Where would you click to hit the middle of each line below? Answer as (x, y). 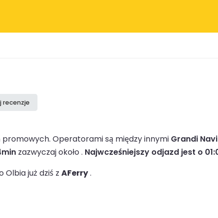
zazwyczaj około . (50, 152)
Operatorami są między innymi (112, 139)
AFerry (75, 173)
